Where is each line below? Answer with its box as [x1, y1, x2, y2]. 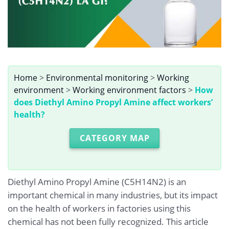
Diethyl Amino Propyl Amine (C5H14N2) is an [8, 175, 186, 188]
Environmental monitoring [46, 72, 148, 84]
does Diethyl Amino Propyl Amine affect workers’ [14, 97, 213, 108]
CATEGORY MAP [79, 132, 150, 144]
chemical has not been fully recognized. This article [8, 215, 209, 227]
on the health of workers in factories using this [8, 202, 191, 214]
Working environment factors [73, 84, 186, 96]
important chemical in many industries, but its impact [8, 189, 218, 201]
